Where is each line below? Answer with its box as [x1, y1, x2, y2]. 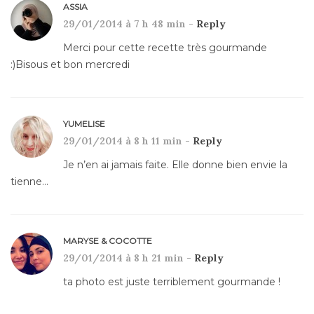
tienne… [11, 175, 48, 189]
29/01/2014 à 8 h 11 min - [63, 135, 193, 148]
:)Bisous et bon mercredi [11, 58, 130, 71]
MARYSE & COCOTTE [63, 235, 152, 247]
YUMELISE [63, 118, 105, 130]
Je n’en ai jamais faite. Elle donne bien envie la [63, 158, 287, 172]
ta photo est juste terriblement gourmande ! [63, 275, 280, 289]
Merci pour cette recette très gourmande [63, 41, 267, 55]
